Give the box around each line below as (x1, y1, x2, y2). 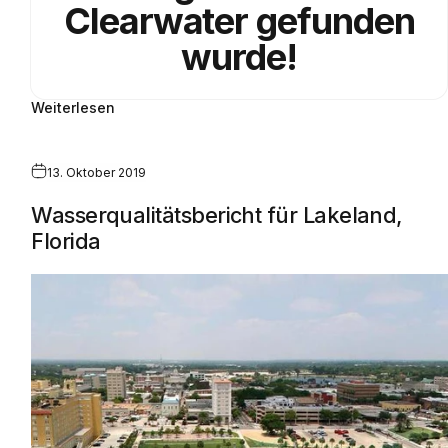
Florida (31, 228, 101, 255)
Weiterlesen (31, 99, 116, 117)
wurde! (181, 35, 298, 80)
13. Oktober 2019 (47, 165, 147, 181)
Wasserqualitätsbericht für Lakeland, (31, 202, 403, 229)
